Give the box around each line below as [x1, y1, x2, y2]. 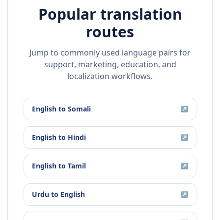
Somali [68, 104, 91, 114]
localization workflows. [67, 71, 153, 82]
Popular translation [38, 4, 182, 25]
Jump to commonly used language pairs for [29, 47, 191, 58]
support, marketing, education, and [44, 59, 176, 70]
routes [86, 22, 134, 42]
